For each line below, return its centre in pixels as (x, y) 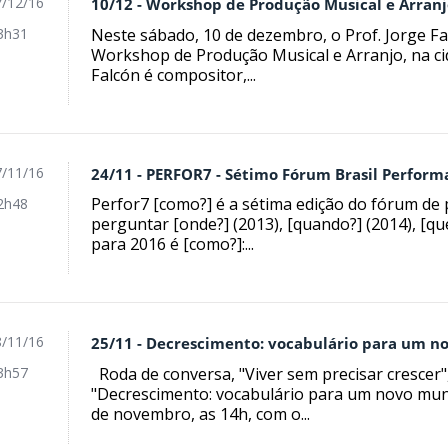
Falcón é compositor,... (174, 74)
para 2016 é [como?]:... (173, 244)
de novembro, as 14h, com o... (201, 414)
